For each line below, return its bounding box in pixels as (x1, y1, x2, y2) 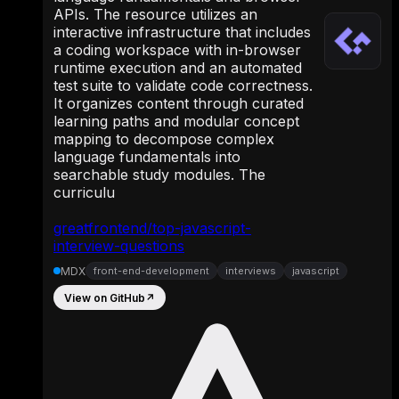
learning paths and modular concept (53, 112, 299, 131)
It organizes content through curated (53, 94, 304, 113)
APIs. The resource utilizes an (53, 5, 257, 24)
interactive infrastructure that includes (53, 23, 311, 42)
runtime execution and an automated (53, 59, 302, 77)
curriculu (53, 183, 115, 202)
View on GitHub (64, 290, 145, 305)
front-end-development (94, 265, 209, 278)
